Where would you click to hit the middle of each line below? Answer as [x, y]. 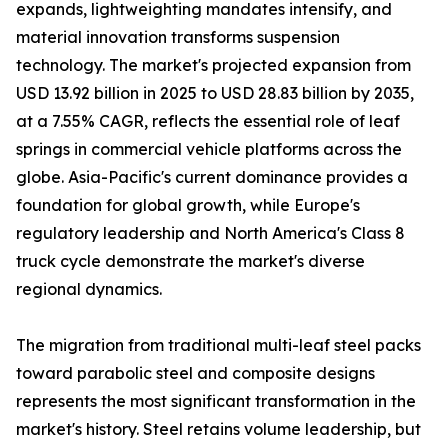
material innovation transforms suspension [178, 37]
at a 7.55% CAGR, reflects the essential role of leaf [208, 121]
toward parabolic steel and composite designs [195, 373]
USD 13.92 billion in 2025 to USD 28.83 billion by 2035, [215, 93]
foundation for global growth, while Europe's [188, 205]
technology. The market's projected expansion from [213, 65]
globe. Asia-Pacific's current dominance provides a [212, 177]
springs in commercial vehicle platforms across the [209, 149]
